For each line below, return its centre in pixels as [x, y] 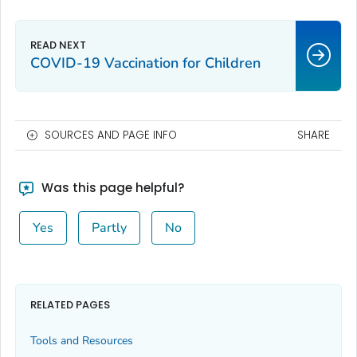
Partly [109, 228]
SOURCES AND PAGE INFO [111, 135]
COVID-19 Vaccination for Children [145, 63]
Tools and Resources [82, 340]
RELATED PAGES [70, 305]
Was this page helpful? [111, 187]
